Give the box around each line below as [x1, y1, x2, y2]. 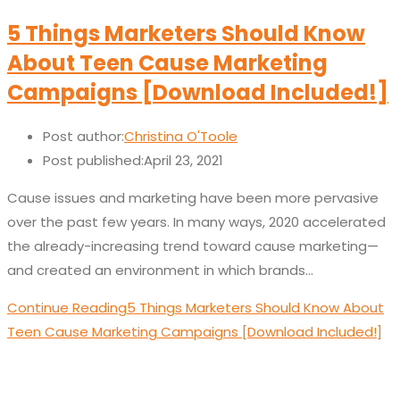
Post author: [43, 127, 124, 146]
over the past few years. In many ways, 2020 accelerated [7, 212, 386, 232]
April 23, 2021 [144, 151, 223, 171]
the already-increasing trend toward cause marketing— [7, 237, 379, 256]
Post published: [43, 151, 144, 171]
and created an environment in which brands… [7, 261, 313, 280]
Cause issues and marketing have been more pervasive [7, 188, 379, 208]
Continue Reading [7, 298, 127, 318]
